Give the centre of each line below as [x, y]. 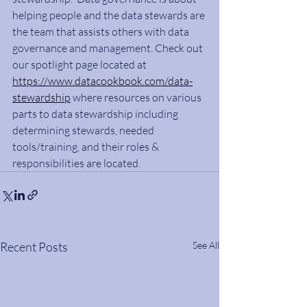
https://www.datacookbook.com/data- [102, 81]
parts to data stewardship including [96, 114]
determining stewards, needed [84, 130]
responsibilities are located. [76, 163]
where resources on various [137, 97]
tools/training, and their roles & [87, 147]
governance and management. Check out [109, 48]
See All [206, 245]
